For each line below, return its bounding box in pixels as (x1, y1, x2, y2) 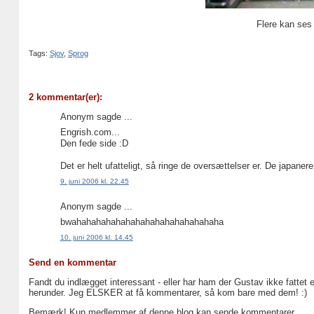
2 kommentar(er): (28, 91, 102, 102)
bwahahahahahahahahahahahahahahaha (60, 217, 224, 228)
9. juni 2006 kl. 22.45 (60, 177, 129, 186)
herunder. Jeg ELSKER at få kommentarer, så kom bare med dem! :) (28, 287, 307, 298)
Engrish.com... (60, 127, 120, 138)
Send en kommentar (28, 257, 116, 268)
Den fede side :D (60, 138, 128, 149)
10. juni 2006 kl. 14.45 (60, 233, 133, 242)
